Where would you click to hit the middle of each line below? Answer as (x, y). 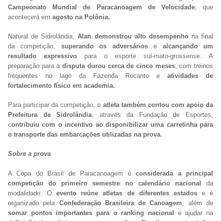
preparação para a (35, 66)
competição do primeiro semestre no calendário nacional (107, 183)
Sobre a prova (29, 154)
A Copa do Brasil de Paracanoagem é (72, 173)
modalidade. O (32, 193)
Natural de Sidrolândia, (43, 36)
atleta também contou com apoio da (158, 105)
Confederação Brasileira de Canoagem (119, 203)
